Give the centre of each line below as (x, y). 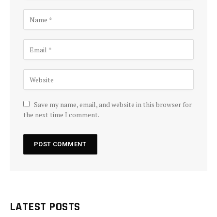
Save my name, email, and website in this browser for (113, 105)
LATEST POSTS (45, 207)
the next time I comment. (61, 115)
